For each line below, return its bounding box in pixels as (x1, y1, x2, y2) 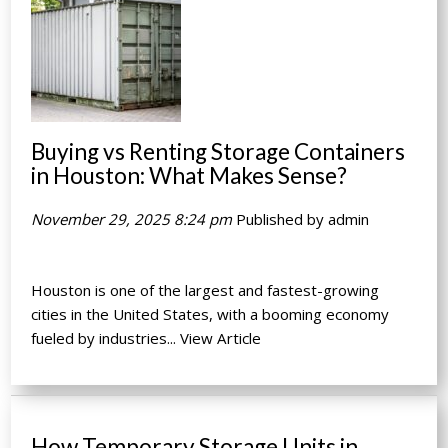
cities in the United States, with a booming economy (31, 304, 390, 325)
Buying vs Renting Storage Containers (31, 138, 406, 166)
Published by (236, 209, 329, 230)
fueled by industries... (31, 328, 181, 349)
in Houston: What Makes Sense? (31, 162, 348, 190)
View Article (180, 328, 262, 349)
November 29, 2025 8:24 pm (31, 209, 233, 230)
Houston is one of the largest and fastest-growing (31, 280, 380, 301)
